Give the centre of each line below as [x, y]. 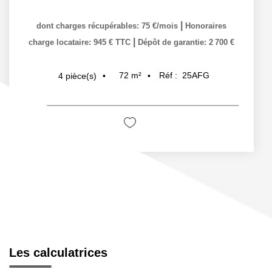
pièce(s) [81, 76]
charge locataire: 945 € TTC [81, 42]
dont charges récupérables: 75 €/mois [108, 26]
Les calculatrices [58, 252]
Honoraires [206, 26]
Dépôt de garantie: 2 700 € [186, 42]
